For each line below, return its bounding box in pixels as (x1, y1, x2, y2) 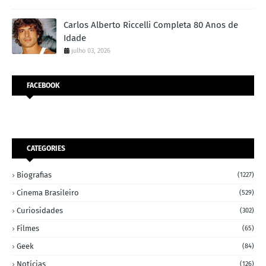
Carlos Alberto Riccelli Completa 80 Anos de (64, 20, 238, 31)
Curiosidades (17, 206, 63, 216)
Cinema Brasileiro (17, 188, 79, 198)
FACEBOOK (27, 81, 60, 90)
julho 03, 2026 (71, 47, 110, 55)
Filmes (17, 224, 39, 233)
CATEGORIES (27, 144, 65, 153)
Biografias (17, 170, 52, 180)
